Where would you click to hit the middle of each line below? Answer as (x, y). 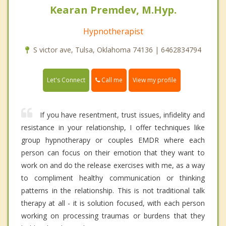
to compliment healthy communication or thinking (113, 178)
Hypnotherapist (113, 31)
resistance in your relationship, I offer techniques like (113, 127)
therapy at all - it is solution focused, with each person (113, 203)
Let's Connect (66, 80)
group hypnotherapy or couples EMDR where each (113, 140)
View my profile (155, 80)
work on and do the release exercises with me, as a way (113, 165)
